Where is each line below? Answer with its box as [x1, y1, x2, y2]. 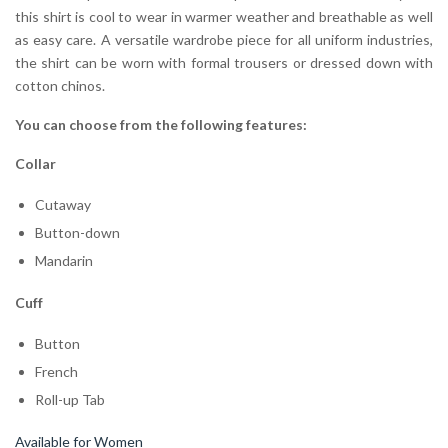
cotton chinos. [15, 76, 105, 94]
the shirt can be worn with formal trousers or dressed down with [15, 53, 433, 71]
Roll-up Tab [35, 390, 105, 408]
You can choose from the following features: [15, 115, 307, 133]
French [35, 362, 78, 380]
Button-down [35, 223, 120, 241]
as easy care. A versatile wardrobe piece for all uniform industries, [15, 30, 433, 48]
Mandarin [35, 251, 93, 269]
